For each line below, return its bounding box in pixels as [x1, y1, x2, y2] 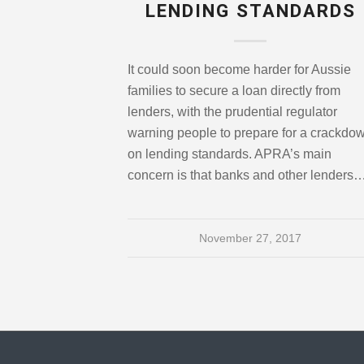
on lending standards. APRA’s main [128, 147, 331, 162]
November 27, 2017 [199, 232, 302, 245]
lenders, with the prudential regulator [128, 105, 337, 119]
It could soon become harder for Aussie [128, 63, 351, 77]
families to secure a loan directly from [128, 84, 340, 98]
